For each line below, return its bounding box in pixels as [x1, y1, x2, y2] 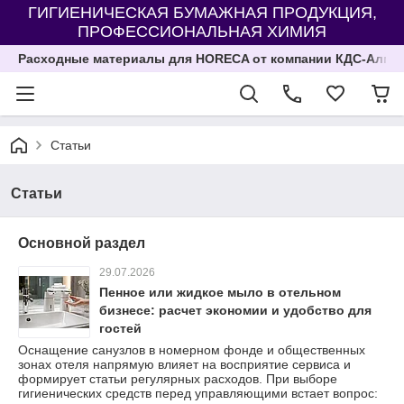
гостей [99, 321, 142, 335]
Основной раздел [18, 235, 145, 251]
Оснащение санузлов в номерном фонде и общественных [18, 343, 365, 357]
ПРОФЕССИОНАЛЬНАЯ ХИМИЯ [78, 23, 326, 41]
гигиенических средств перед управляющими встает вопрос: [18, 386, 378, 400]
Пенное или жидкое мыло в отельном [99, 285, 341, 299]
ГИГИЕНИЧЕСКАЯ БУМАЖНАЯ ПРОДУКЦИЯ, [27, 4, 377, 22]
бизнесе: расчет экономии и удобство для [99, 303, 372, 317]
